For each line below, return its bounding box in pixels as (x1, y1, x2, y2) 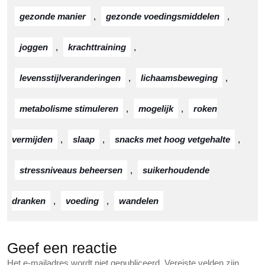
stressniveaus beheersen (20, 165, 122, 175)
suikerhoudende (143, 165, 209, 175)
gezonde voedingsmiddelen (106, 11, 219, 21)
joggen (20, 42, 48, 52)
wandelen (119, 196, 159, 206)
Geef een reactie (7, 240, 117, 256)
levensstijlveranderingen (20, 73, 121, 83)
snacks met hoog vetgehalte (115, 134, 230, 144)
